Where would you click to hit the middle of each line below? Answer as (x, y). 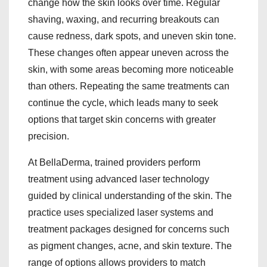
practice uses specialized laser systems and (121, 212)
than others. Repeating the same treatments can (129, 86)
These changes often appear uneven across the (128, 52)
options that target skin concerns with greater (122, 119)
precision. (49, 136)
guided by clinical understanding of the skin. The (130, 195)
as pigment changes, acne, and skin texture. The (130, 246)
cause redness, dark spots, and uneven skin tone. (132, 36)
